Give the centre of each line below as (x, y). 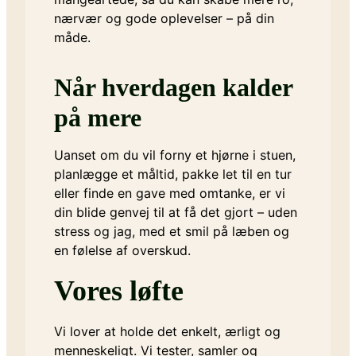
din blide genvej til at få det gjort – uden (176, 213)
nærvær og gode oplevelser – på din (164, 19)
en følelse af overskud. (122, 251)
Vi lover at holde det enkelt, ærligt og (167, 332)
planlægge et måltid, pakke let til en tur (173, 174)
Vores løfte (119, 291)
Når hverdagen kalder (173, 88)
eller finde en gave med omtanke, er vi (170, 193)
